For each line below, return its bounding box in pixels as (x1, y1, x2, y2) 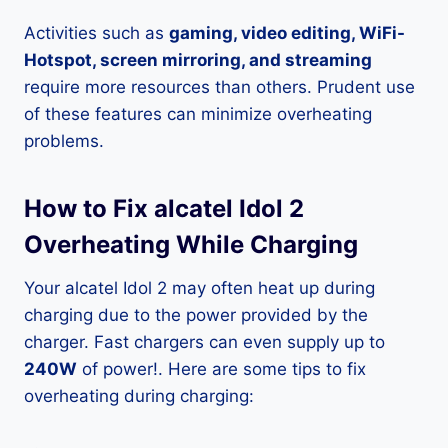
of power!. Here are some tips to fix (77, 359, 366, 379)
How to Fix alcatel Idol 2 (24, 194, 304, 223)
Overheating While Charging (24, 230, 358, 259)
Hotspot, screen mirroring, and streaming (24, 50, 372, 70)
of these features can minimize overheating (24, 104, 372, 124)
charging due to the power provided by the (24, 305, 368, 325)
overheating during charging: (24, 386, 254, 406)
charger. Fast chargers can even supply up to (24, 332, 385, 352)
